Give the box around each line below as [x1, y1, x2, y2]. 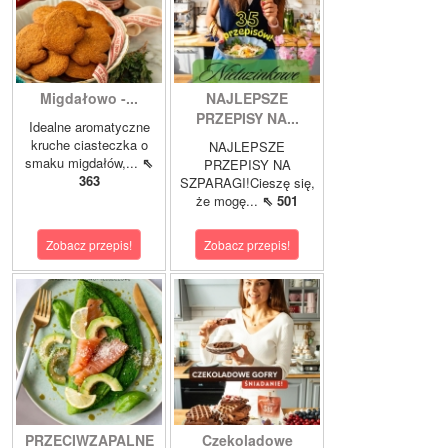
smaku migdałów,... [25, 153, 142, 173]
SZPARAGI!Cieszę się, [179, 173, 315, 193]
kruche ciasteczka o [30, 135, 148, 155]
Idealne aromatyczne [28, 117, 150, 137]
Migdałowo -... [40, 88, 138, 109]
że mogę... [196, 191, 262, 211]
